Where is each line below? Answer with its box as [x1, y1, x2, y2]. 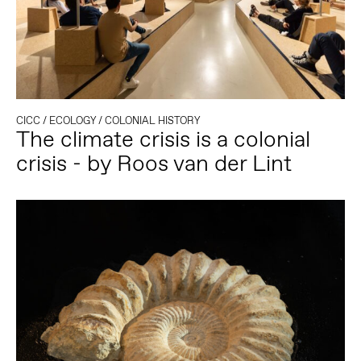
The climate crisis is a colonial [15, 124, 310, 155]
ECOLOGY [48, 114, 96, 128]
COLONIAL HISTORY [104, 114, 200, 128]
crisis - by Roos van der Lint [15, 148, 292, 179]
